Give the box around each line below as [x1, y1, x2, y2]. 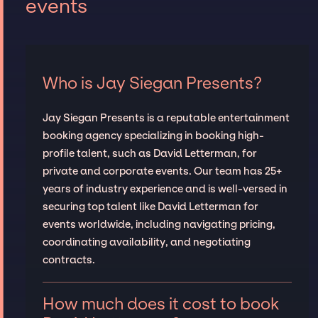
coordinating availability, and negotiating [42, 235, 251, 248]
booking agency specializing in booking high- [42, 128, 264, 142]
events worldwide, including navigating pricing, [42, 217, 275, 231]
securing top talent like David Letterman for [42, 199, 258, 213]
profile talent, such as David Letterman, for [42, 146, 257, 160]
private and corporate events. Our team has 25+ [42, 164, 282, 177]
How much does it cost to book [42, 293, 279, 314]
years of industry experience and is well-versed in [42, 182, 287, 195]
